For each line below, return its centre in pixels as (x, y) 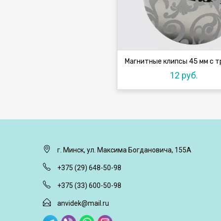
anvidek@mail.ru (83, 203)
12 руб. (184, 75)
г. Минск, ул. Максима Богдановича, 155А (124, 150)
